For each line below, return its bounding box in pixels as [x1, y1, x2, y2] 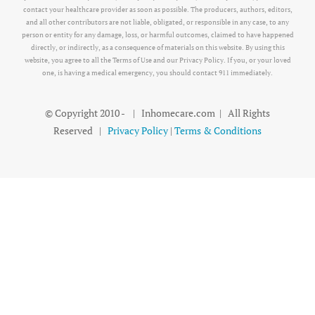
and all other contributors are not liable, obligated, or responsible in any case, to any [26, 18, 289, 27]
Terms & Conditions [174, 124, 262, 138]
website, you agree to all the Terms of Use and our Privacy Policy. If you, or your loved [24, 56, 291, 65]
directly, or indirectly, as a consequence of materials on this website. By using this [30, 43, 285, 53]
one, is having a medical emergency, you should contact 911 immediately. [42, 68, 273, 78]
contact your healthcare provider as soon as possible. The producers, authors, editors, [22, 5, 292, 15]
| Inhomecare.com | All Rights [127, 106, 270, 120]
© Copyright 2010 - [45, 106, 127, 120]
